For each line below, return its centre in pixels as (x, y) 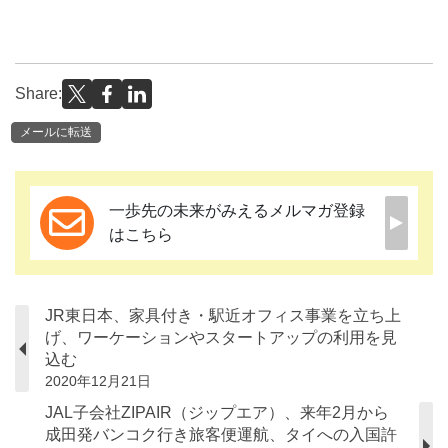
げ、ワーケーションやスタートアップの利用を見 (221, 338)
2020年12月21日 (98, 381)
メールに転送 (56, 132)
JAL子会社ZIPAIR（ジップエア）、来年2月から (217, 413)
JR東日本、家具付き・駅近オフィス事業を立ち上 (223, 316)
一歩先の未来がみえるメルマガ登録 (237, 211)
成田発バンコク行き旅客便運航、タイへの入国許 (221, 435)
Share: (38, 93)
